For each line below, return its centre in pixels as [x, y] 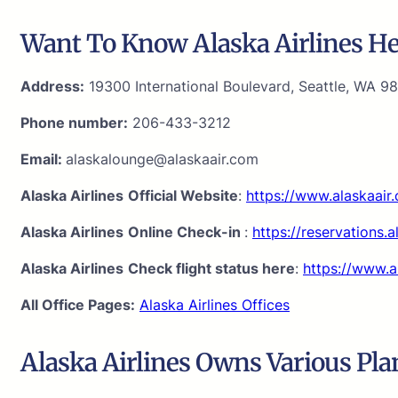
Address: [52, 86]
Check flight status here [211, 268]
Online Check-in [186, 231]
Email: [43, 159]
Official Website [183, 195]
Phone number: [74, 122]
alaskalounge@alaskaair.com [162, 159]
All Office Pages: [78, 304]
